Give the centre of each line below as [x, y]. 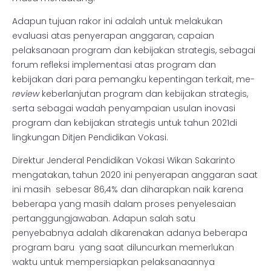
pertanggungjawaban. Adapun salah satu [104, 218]
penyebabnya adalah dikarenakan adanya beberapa [130, 233]
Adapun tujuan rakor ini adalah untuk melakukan [117, 21]
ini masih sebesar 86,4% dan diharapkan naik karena [128, 189]
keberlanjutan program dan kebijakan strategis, [144, 93]
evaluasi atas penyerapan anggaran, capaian [113, 35]
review [26, 93]
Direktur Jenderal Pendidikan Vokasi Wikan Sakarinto [124, 160]
